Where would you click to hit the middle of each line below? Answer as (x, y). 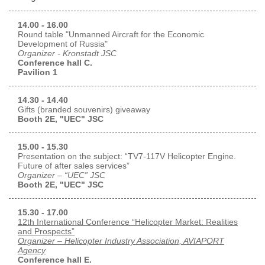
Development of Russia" (63, 43)
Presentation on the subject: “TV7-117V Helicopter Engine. (127, 156)
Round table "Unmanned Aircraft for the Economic (111, 34)
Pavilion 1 (38, 72)
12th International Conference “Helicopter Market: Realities (128, 222)
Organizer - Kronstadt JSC (67, 53)
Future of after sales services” (74, 165)
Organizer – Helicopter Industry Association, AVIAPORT (121, 240)
